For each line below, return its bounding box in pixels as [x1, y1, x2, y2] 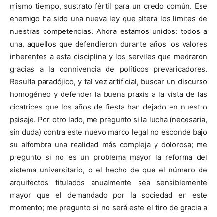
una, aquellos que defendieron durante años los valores [10, 39, 207, 49]
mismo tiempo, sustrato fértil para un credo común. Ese [10, 1, 207, 11]
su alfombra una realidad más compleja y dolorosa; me [10, 140, 207, 150]
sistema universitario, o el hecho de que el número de [10, 165, 207, 175]
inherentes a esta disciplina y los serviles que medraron [10, 52, 207, 62]
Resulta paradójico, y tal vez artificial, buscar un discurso [10, 77, 207, 87]
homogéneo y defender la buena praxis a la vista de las [10, 90, 207, 99]
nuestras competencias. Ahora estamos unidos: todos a [10, 27, 207, 36]
